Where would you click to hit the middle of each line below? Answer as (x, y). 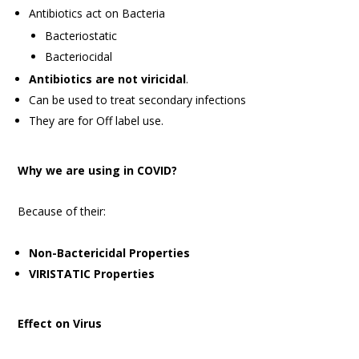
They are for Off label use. (97, 120)
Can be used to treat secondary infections (138, 99)
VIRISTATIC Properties (92, 273)
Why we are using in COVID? (98, 170)
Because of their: (62, 211)
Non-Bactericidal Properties (110, 252)
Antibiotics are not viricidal (108, 79)
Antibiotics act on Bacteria (97, 13)
